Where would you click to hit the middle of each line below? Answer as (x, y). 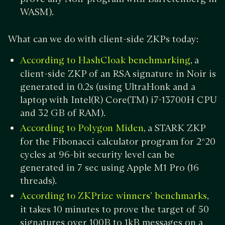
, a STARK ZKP (175, 128)
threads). (39, 180)
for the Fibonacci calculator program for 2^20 (118, 141)
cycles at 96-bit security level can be (97, 154)
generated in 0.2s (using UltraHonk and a (108, 86)
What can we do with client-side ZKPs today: (104, 39)
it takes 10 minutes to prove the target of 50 (115, 209)
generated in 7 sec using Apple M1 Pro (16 (109, 167)
